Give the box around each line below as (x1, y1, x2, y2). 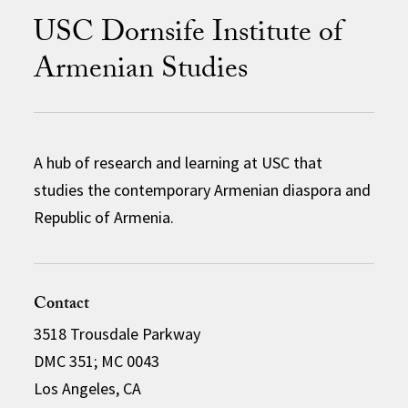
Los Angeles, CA (34, 377, 142, 399)
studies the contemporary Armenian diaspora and (34, 178, 372, 200)
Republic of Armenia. (34, 206, 175, 228)
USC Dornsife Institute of (34, 10, 343, 60)
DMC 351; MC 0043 (34, 350, 160, 372)
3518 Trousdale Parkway (34, 322, 201, 344)
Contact (34, 291, 90, 320)
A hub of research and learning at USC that (34, 151, 323, 173)
